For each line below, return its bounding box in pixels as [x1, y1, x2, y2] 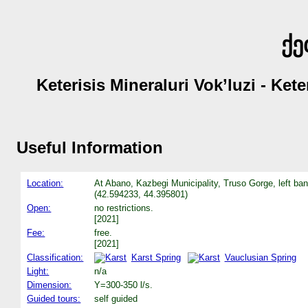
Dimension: [27, 279, 72, 290]
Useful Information [16, 137, 163, 157]
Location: [27, 177, 64, 188]
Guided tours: [27, 293, 81, 304]
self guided [94, 293, 138, 304]
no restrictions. [94, 202, 154, 213]
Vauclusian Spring [224, 252, 296, 263]
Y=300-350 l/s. [94, 279, 153, 290]
